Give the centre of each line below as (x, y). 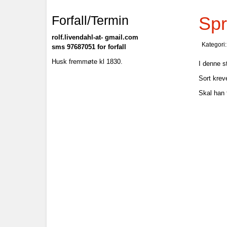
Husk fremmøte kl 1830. (87, 62)
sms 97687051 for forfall (89, 47)
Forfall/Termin (90, 20)
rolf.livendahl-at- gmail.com (96, 37)
